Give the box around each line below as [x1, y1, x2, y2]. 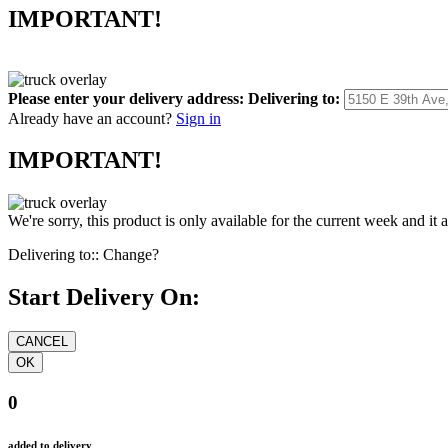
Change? [103, 246, 159, 264]
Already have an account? [8, 109, 172, 127]
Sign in [176, 109, 221, 127]
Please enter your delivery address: [8, 89, 244, 107]
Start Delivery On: [8, 284, 200, 311]
